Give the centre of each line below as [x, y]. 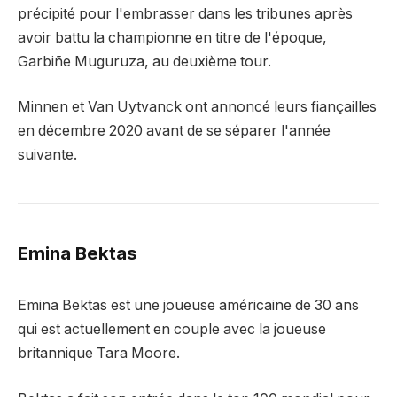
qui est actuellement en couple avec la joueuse [172, 330]
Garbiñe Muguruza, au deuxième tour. [144, 61]
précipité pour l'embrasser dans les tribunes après [185, 13]
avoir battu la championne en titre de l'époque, [172, 37]
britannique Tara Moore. [99, 354]
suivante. [47, 155]
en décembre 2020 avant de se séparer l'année [174, 131]
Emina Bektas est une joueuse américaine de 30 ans [188, 306]
